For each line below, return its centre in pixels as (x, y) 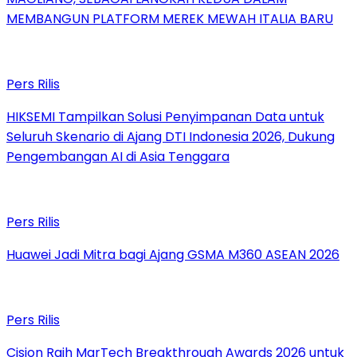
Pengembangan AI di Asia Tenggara (118, 157)
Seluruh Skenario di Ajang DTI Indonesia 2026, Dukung (171, 137)
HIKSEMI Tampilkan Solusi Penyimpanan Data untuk (165, 117)
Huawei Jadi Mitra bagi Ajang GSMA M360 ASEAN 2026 (173, 255)
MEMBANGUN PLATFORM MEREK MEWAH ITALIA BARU (170, 19)
